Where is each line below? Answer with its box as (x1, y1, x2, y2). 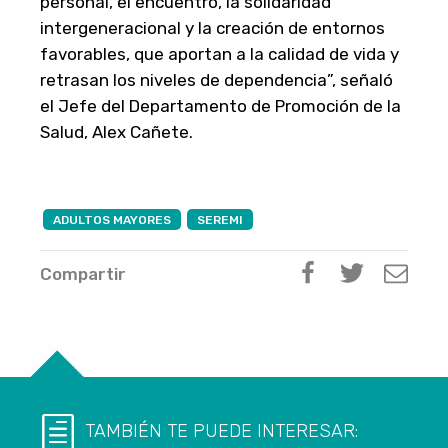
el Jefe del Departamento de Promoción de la (40, 96, 401, 117)
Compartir (40, 264, 126, 285)
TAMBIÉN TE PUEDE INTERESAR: (85, 420, 358, 443)
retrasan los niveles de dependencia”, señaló (40, 70, 393, 91)
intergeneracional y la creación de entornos (40, 18, 385, 39)
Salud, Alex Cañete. (40, 122, 193, 143)
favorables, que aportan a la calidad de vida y (40, 44, 399, 65)
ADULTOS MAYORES (53, 213, 171, 228)
